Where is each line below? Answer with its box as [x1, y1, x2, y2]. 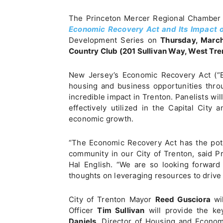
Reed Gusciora [155, 195, 211, 204]
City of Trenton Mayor [69, 195, 155, 204]
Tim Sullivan [97, 206, 145, 215]
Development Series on [69, 35, 161, 45]
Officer [69, 206, 98, 215]
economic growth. [69, 114, 134, 123]
